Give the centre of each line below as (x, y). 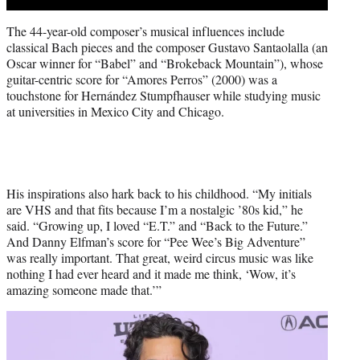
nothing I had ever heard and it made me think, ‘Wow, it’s (151, 273)
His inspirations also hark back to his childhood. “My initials (159, 193)
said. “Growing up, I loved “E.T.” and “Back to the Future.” (157, 225)
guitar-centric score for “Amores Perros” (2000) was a (142, 79)
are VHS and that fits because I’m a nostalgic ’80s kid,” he (155, 209)
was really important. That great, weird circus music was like (160, 257)
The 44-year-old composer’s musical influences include (145, 31)
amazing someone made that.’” (86, 289)
